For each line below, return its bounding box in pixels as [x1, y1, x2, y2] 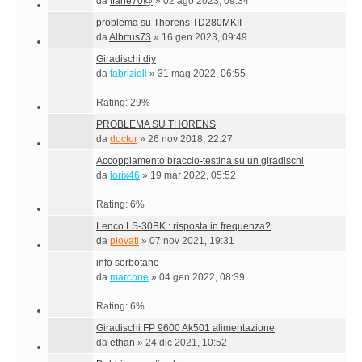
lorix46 [110, 170, 140, 181]
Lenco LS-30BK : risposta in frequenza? [96, 221, 271, 232]
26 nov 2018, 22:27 [148, 133, 233, 145]
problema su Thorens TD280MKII [96, 17, 242, 28]
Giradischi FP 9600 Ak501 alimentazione [96, 322, 275, 334]
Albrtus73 [109, 32, 151, 43]
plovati [110, 235, 139, 246]
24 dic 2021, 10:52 [145, 337, 227, 348]
